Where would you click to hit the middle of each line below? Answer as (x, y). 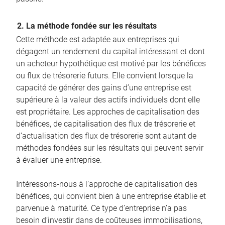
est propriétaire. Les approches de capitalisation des (108, 111)
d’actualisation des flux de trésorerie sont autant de (106, 136)
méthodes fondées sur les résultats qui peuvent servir (110, 148)
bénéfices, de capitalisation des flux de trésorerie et (106, 124)
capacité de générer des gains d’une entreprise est (104, 87)
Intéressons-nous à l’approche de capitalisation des (107, 184)
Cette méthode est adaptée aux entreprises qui (98, 39)
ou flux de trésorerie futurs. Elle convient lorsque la (105, 75)
